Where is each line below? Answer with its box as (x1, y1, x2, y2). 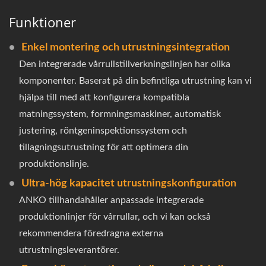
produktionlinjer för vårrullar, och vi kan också (19, 211, 211, 221)
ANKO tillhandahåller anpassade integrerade (19, 195, 204, 205)
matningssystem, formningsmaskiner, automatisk (19, 109, 221, 119)
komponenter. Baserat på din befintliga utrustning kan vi (19, 75, 252, 85)
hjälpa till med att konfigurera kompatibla (19, 92, 189, 102)
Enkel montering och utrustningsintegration (21, 42, 230, 53)
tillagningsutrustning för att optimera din (19, 142, 188, 152)
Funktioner (9, 12, 76, 31)
